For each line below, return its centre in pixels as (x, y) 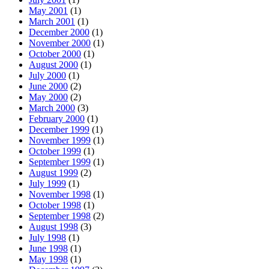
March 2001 (52, 21)
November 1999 (60, 140)
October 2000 (55, 53)
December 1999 (59, 129)
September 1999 (60, 162)
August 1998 (53, 226)
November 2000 (60, 43)
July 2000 (47, 75)
